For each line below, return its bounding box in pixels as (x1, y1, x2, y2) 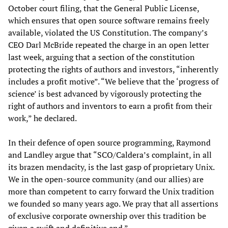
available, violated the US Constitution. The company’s (8, 27, 208, 39)
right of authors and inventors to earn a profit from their (8, 100, 212, 112)
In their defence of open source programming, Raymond (8, 137, 211, 149)
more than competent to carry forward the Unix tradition (8, 186, 214, 197)
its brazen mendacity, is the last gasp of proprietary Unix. (8, 161, 214, 173)
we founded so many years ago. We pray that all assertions (8, 198, 218, 210)
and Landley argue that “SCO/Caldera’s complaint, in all (8, 149, 212, 161)
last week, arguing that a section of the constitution (8, 51, 195, 63)
